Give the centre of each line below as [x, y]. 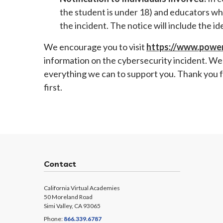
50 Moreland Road [68, 197]
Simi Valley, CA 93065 [72, 206]
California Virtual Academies [82, 188]
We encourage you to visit [95, 47]
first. [53, 87]
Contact [60, 164]
